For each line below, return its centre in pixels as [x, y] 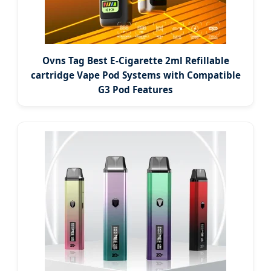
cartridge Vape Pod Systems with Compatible [135, 75]
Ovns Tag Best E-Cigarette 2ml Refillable [135, 61]
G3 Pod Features [135, 90]
